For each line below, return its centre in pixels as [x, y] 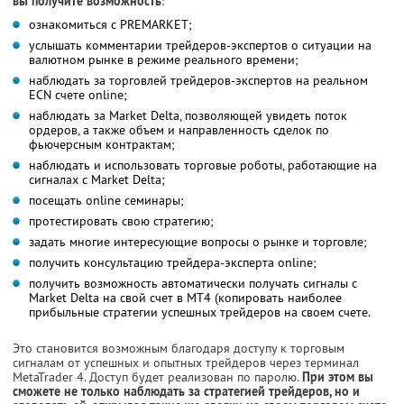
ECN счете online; [78, 94]
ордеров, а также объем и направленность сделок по [179, 129]
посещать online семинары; [106, 200]
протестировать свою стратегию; [121, 220]
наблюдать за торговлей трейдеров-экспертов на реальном [198, 80]
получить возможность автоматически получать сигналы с [193, 283]
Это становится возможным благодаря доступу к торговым [179, 348]
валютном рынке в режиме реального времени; [164, 59]
